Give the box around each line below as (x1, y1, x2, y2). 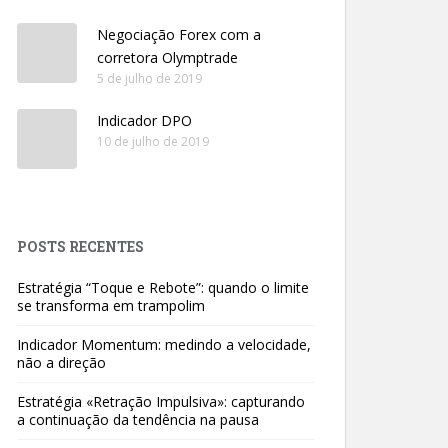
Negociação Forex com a (97, 25, 261, 44)
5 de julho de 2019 (97, 70, 202, 87)
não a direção (17, 353, 106, 372)
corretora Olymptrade (97, 48, 238, 67)
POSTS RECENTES (17, 237, 144, 256)
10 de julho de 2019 (97, 133, 209, 150)
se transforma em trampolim (17, 296, 205, 315)
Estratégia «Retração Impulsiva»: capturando (17, 392, 305, 411)
